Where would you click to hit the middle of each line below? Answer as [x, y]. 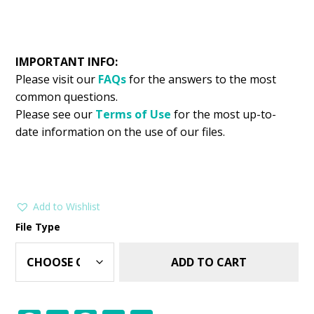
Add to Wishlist [67, 206]
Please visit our [56, 79]
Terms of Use [134, 114]
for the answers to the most [202, 79]
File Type [38, 226]
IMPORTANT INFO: [67, 61]
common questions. [67, 96]
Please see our [54, 114]
